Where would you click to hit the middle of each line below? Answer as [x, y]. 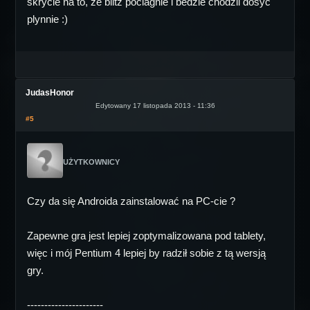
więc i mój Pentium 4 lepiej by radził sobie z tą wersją [146, 253]
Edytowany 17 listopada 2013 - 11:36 [155, 106]
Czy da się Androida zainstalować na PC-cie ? [131, 201]
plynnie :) [47, 19]
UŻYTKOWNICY [91, 162]
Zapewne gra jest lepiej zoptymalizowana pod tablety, [146, 236]
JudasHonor [50, 93]
